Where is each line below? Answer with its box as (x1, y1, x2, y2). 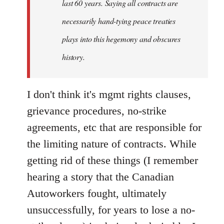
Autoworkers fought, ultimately (27, 186, 166, 199)
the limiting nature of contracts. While (27, 137, 196, 150)
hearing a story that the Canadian (27, 170, 174, 183)
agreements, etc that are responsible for (27, 120, 201, 133)
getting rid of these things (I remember (27, 153, 198, 166)
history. (62, 51, 85, 62)
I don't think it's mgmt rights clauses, (27, 87, 191, 100)
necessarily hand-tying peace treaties (62, 15, 176, 26)
